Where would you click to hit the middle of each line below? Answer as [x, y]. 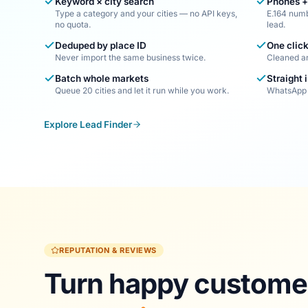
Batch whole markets [102, 78]
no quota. [73, 24]
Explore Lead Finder [88, 124]
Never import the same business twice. [130, 57]
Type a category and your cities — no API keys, [146, 13]
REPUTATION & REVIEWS [108, 250]
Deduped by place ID [101, 45]
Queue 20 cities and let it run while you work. [142, 90]
